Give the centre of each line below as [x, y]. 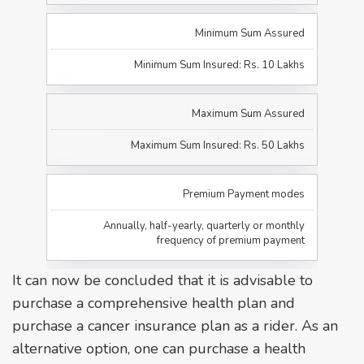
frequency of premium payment [230, 240]
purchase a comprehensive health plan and [154, 303]
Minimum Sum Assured [249, 33]
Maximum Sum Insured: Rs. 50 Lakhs [217, 145]
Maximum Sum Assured [248, 113]
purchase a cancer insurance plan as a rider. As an [175, 325]
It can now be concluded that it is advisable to [162, 280]
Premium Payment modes [243, 194]
